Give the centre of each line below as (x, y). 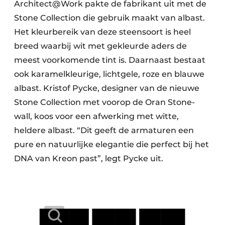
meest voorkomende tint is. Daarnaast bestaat (110, 60)
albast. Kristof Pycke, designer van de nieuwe (107, 88)
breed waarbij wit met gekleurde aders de (100, 46)
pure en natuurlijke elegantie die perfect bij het (111, 144)
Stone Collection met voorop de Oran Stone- (104, 102)
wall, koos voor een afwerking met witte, (96, 116)
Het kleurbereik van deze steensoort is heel (102, 32)
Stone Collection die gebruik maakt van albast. (109, 18)
